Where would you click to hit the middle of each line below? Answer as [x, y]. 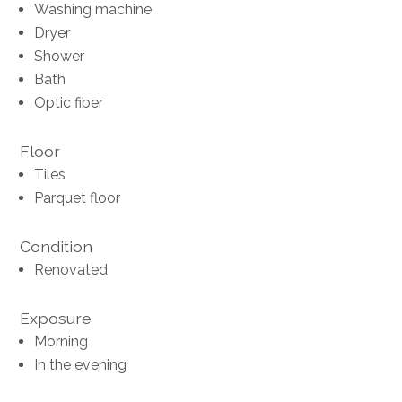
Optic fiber [69, 103]
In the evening [81, 365]
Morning [61, 342]
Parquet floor [78, 198]
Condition [57, 247]
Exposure [56, 319]
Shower [60, 57]
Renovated [71, 270]
